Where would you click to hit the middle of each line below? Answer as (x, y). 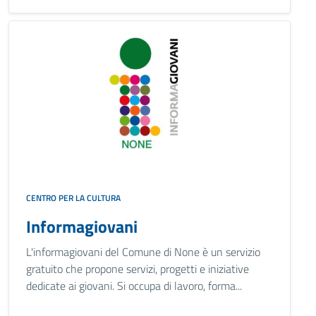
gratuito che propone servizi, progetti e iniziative (138, 269)
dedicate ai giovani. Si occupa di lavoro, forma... (134, 286)
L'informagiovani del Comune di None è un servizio (143, 252)
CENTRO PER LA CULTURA (73, 198)
